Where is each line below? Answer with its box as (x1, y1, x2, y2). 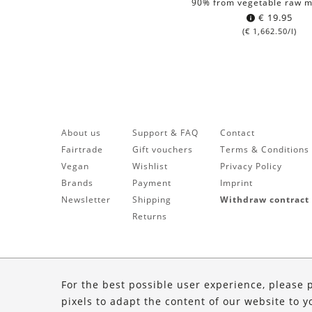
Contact (219, 126, 255, 139)
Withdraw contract (219, 193, 309, 205)
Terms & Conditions (219, 143, 309, 155)
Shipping (132, 193, 171, 205)
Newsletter (61, 193, 111, 205)
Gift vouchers (132, 143, 193, 155)
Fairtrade (61, 143, 103, 155)
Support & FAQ (132, 126, 198, 139)
